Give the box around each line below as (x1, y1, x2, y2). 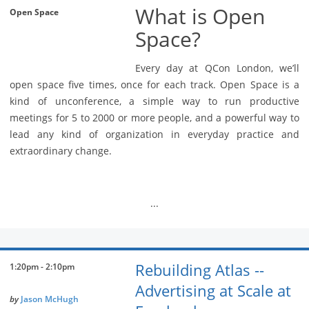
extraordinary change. (10, 144, 112, 158)
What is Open (135, 2, 265, 31)
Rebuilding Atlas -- (135, 260, 264, 281)
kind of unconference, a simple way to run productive (10, 94, 299, 108)
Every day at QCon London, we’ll (135, 61, 299, 75)
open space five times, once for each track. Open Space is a (10, 78, 299, 92)
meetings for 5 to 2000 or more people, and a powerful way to (10, 111, 299, 125)
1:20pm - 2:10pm (10, 261, 74, 273)
